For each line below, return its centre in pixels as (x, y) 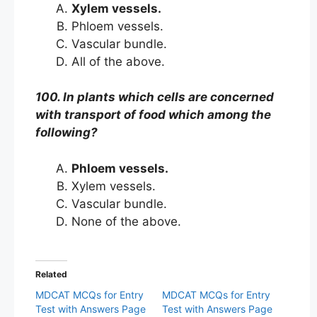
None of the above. (128, 221)
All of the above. (120, 61)
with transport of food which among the (153, 115)
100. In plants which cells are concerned (155, 97)
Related (51, 274)
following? (67, 132)
